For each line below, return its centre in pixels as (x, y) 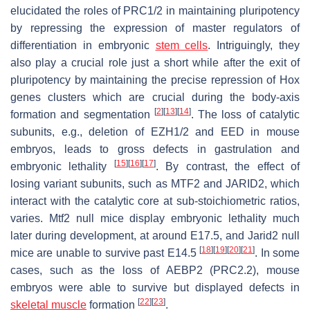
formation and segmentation (82, 114)
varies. (30, 218)
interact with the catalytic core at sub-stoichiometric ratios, (155, 201)
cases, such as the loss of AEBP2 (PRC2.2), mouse (155, 270)
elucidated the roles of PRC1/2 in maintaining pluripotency (155, 10)
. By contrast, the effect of (228, 166)
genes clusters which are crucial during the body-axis (155, 97)
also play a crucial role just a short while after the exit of (155, 62)
